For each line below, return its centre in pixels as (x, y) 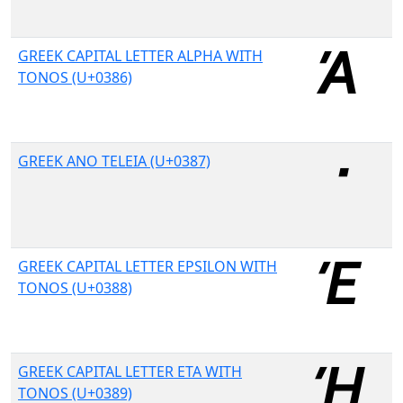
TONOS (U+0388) (75, 288)
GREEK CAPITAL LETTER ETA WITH (130, 372)
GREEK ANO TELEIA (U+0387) (114, 161)
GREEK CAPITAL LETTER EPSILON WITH (148, 266)
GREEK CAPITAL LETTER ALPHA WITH (140, 56)
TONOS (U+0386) (75, 77)
